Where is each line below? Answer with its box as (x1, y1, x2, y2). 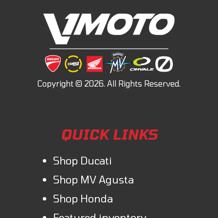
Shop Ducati (53, 154, 112, 166)
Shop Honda (53, 192, 113, 204)
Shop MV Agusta (53, 173, 134, 185)
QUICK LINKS (60, 126, 158, 143)
